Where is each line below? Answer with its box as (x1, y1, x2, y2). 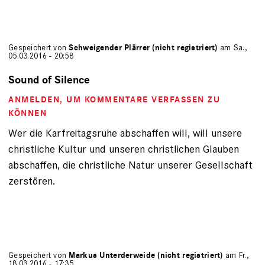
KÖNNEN (8, 107, 47, 119)
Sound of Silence (8, 73, 90, 87)
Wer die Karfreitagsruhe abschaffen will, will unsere (8, 125, 242, 140)
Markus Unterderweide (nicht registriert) (69, 250, 223, 260)
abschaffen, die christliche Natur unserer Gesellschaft (8, 157, 253, 172)
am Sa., (217, 42, 247, 53)
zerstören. (8, 173, 55, 188)
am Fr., (222, 250, 249, 260)
